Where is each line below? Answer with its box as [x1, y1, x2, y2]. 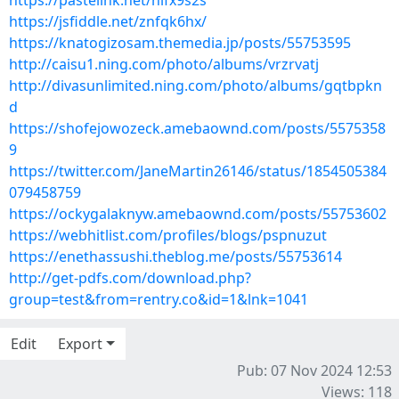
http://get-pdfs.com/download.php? [9, 268, 251, 288]
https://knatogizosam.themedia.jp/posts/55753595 [9, 33, 351, 53]
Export [58, 334, 102, 354]
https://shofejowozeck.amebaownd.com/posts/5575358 [9, 118, 386, 138]
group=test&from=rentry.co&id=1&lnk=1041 [9, 289, 308, 309]
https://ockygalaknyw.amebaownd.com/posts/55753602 [9, 204, 387, 224]
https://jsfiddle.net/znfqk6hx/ [9, 12, 207, 31]
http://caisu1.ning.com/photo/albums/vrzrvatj [9, 54, 319, 74]
